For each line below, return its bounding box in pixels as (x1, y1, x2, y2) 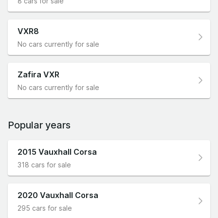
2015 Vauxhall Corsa (18, 146, 97, 157)
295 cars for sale (18, 203, 72, 212)
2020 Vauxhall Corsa (18, 190, 98, 200)
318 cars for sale (18, 160, 71, 169)
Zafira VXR (18, 69, 59, 79)
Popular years (8, 119, 71, 131)
